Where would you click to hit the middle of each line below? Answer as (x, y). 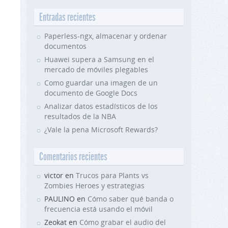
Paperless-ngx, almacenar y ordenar (106, 36)
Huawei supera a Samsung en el (99, 59)
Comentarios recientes (73, 156)
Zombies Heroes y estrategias (94, 186)
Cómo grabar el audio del (123, 222)
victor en (60, 175)
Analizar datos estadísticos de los (101, 106)
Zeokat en (62, 222)
